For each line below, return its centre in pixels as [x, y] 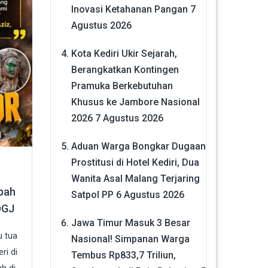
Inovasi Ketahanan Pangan [129, 9]
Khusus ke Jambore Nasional [135, 102]
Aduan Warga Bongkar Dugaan [138, 146]
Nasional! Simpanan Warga [130, 239]
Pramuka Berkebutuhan [122, 86]
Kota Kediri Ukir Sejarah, [124, 53]
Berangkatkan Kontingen [125, 69]
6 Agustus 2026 [150, 194]
